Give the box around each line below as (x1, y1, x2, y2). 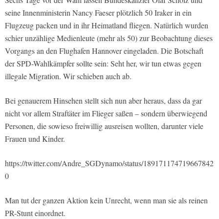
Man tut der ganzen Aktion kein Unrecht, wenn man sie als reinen (5, 195, 208, 205)
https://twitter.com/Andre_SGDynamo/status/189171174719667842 (5, 158, 214, 168)
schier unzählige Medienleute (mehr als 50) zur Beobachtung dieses (5, 33, 213, 43)
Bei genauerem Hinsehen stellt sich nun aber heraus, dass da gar (5, 95, 202, 106)
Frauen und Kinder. (5, 133, 65, 144)
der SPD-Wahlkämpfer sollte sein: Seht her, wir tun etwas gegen (5, 58, 201, 68)
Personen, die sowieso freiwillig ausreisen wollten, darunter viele (5, 121, 203, 131)
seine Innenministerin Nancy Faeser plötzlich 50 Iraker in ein (5, 7, 192, 18)
